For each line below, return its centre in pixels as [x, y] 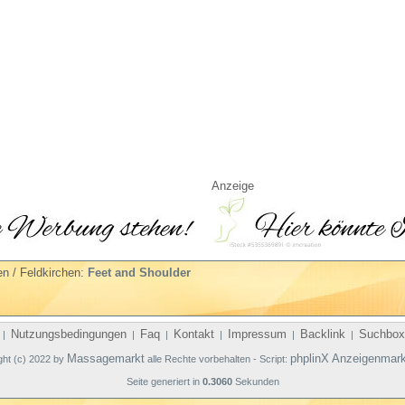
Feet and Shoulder [139, 273]
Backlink [323, 334]
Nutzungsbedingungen [69, 334]
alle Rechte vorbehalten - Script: [217, 359]
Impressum [257, 334]
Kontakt [194, 334]
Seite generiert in [165, 381]
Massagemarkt [105, 358]
